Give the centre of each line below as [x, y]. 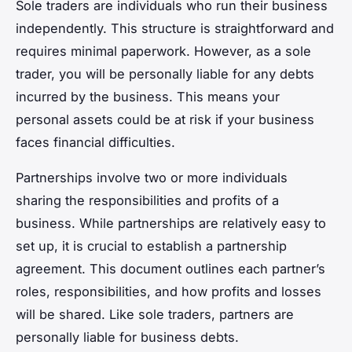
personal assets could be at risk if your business [165, 119]
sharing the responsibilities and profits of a [147, 200]
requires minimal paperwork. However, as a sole [163, 51]
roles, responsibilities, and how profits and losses [169, 291]
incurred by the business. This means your [148, 96]
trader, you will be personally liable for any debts [165, 73]
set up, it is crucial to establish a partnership [151, 246]
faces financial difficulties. [95, 142]
